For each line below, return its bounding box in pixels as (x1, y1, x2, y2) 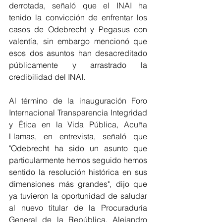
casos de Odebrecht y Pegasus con (9, 24, 147, 34)
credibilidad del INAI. (9, 72, 85, 82)
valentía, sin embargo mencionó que (9, 36, 147, 46)
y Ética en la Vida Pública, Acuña (9, 119, 147, 129)
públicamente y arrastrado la (9, 60, 147, 70)
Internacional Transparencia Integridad (9, 108, 147, 117)
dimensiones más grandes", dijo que (9, 179, 147, 189)
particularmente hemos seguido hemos (9, 155, 147, 165)
